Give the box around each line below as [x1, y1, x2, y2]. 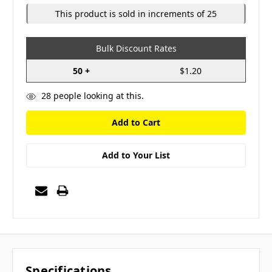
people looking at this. [50, 89, 144, 101]
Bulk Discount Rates [95, 42, 177, 54]
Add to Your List [102, 149, 170, 161]
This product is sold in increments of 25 [55, 7, 217, 19]
